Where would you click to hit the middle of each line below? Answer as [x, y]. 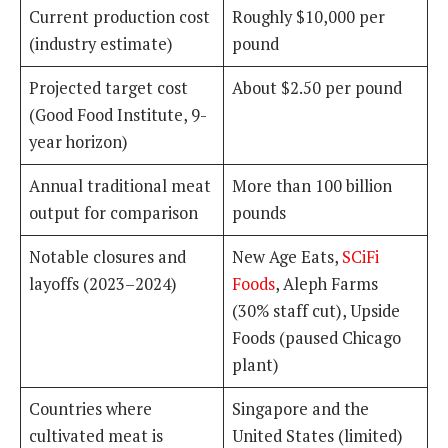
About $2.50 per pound [317, 88]
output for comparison [114, 213]
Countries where [91, 409]
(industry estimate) [101, 44]
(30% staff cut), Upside [316, 311]
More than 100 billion [312, 186]
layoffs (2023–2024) [103, 284]
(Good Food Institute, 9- [118, 115]
